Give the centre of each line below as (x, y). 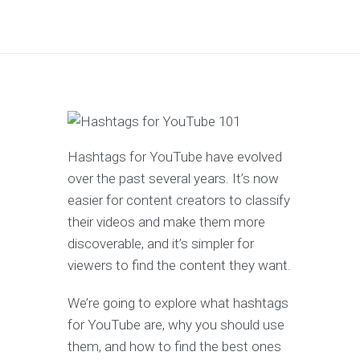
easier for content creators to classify (179, 200)
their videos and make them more (166, 222)
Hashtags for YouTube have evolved (175, 157)
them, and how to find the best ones (174, 347)
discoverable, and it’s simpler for (161, 244)
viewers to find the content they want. (179, 266)
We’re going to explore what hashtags (178, 303)
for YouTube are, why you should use (176, 325)
